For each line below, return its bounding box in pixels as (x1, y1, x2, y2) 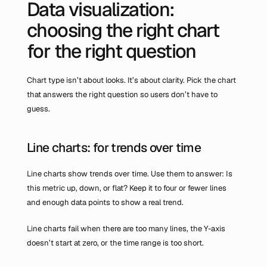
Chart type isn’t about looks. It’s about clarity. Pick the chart (27, 75, 236, 85)
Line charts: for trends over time (27, 139, 201, 156)
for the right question (27, 39, 196, 63)
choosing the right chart (27, 18, 219, 42)
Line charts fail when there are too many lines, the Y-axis (27, 223, 225, 234)
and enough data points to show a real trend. (27, 197, 184, 207)
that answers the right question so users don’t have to (27, 89, 218, 100)
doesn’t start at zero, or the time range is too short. (27, 238, 204, 248)
